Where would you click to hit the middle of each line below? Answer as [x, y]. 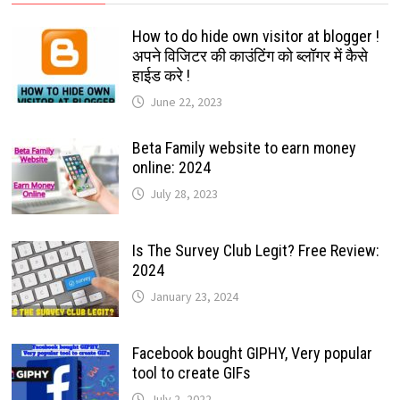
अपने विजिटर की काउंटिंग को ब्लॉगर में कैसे [250, 56]
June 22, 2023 [186, 102]
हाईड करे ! [161, 76]
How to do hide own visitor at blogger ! [255, 37]
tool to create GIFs [191, 373]
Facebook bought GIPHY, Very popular [252, 354]
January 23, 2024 [194, 297]
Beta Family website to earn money [244, 148]
